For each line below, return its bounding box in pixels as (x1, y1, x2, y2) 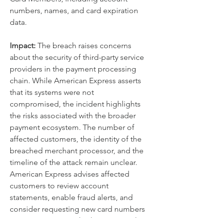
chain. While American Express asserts (10, 76, 141, 85)
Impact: (10, 41, 36, 50)
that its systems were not (10, 88, 94, 97)
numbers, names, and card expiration (10, 6, 138, 15)
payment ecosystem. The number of (10, 123, 134, 132)
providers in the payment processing (10, 64, 136, 73)
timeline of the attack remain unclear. (10, 158, 137, 167)
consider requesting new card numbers (10, 204, 145, 214)
